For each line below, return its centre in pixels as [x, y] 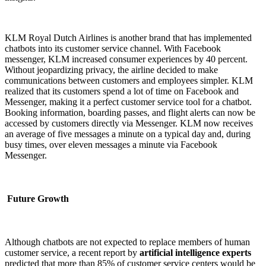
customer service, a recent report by [72, 253]
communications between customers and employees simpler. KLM [129, 80]
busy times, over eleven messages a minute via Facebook [111, 144]
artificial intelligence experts [195, 253]
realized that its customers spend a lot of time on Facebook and [122, 91]
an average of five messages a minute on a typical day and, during [128, 134]
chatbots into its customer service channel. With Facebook [113, 48]
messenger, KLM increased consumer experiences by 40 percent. [126, 59]
